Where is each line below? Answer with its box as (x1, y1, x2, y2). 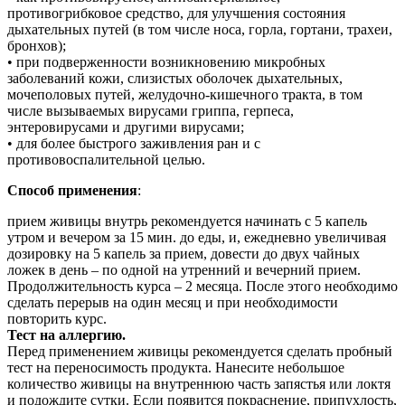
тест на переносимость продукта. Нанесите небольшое (7, 359, 344, 375)
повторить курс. (7, 310, 107, 326)
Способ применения (7, 182, 137, 198)
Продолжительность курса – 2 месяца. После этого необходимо (7, 278, 398, 294)
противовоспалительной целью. (7, 151, 205, 167)
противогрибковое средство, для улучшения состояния (7, 5, 345, 21)
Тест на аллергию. (7, 326, 126, 343)
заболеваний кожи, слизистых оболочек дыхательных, (7, 70, 343, 86)
